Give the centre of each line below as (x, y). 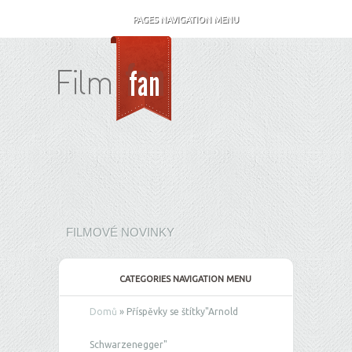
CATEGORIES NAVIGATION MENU (185, 279)
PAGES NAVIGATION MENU (185, 20)
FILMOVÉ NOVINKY (120, 232)
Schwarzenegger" (128, 345)
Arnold (223, 312)
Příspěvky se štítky (165, 312)
